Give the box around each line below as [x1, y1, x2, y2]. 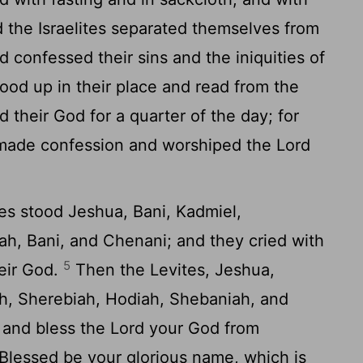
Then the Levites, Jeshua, [70, 260, 275, 280]
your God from [144, 318, 260, 338]
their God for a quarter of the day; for [9, 106, 300, 126]
